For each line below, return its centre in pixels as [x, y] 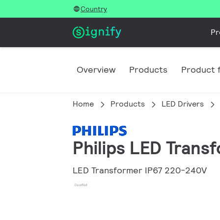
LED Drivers [183, 104]
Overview [96, 69]
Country [94, 9]
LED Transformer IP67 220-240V [140, 170]
